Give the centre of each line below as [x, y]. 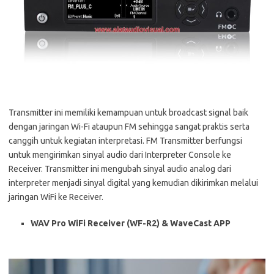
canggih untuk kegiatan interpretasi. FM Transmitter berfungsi [125, 140]
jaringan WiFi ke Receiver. [56, 197]
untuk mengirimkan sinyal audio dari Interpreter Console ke [120, 154]
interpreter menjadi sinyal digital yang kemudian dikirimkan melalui [133, 183]
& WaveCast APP [196, 223]
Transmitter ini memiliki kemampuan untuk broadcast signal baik [128, 112]
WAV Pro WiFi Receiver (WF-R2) [95, 223]
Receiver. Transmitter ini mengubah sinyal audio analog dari [120, 168]
